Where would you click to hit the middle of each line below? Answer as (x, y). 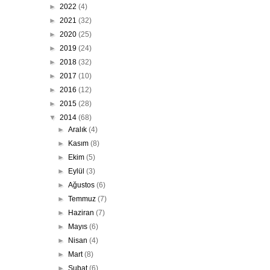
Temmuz (83, 199)
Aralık (79, 129)
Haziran (82, 212)
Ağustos (83, 185)
